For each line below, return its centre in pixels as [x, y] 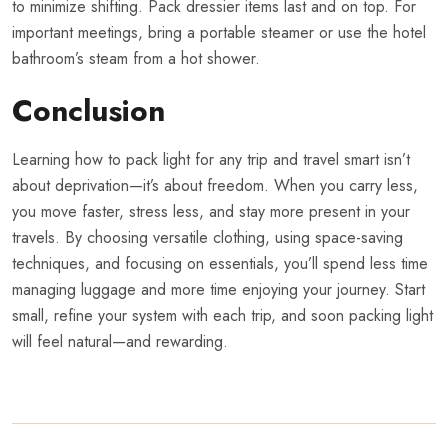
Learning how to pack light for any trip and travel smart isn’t [211, 160]
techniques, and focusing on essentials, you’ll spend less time [220, 264]
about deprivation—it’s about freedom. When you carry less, [215, 186]
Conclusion [88, 111]
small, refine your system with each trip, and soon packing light [222, 316]
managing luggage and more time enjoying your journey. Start [218, 290]
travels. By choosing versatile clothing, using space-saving [207, 238]
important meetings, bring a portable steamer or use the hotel [219, 33]
